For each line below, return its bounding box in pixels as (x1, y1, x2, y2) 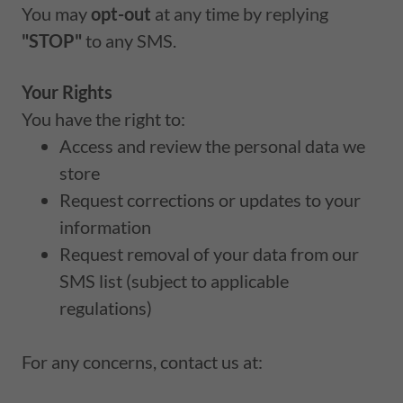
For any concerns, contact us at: (22, 350, 263, 372)
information (59, 215, 155, 237)
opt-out (91, 2, 151, 24)
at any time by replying (151, 2, 328, 24)
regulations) (59, 296, 152, 318)
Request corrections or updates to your (59, 188, 361, 210)
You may (22, 2, 91, 24)
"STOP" (22, 29, 82, 51)
